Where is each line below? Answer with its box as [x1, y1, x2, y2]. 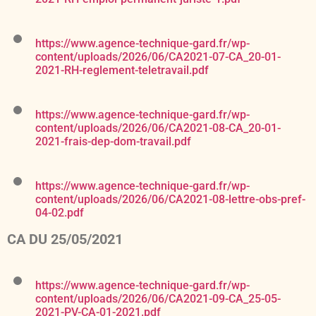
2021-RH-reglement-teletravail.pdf [35, 63, 209, 78]
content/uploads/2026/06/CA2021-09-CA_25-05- [35, 292, 281, 306]
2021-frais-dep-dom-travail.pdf [35, 135, 191, 149]
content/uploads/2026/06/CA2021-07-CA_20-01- [35, 50, 281, 64]
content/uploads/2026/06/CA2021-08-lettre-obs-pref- [35, 193, 305, 207]
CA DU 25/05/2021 [7, 231, 123, 248]
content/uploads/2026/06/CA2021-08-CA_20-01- [35, 121, 281, 135]
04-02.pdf [35, 206, 84, 220]
